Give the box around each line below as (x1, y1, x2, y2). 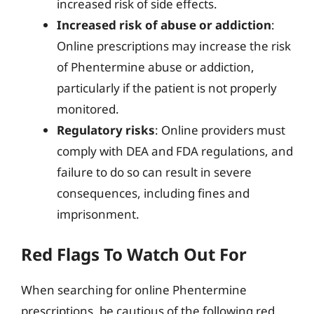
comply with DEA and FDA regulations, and (57, 142, 293, 159)
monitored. (57, 100, 119, 117)
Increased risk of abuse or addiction (57, 16, 271, 33)
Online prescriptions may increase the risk (57, 37, 291, 54)
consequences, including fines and (57, 184, 250, 201)
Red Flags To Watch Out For (21, 243, 247, 266)
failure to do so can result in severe (57, 163, 252, 180)
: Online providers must (155, 121, 285, 138)
